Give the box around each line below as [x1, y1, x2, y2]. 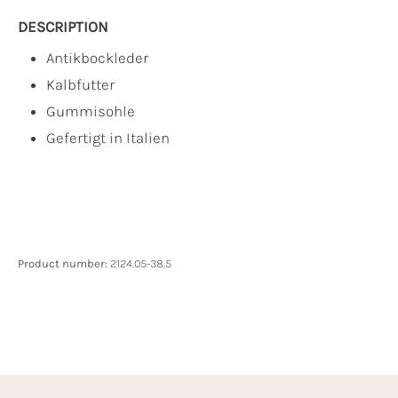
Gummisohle [46, 102, 135, 120]
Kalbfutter [46, 76, 115, 93]
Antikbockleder [46, 49, 148, 67]
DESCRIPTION [18, 18, 108, 36]
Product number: [18, 257, 110, 270]
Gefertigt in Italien [46, 129, 170, 147]
